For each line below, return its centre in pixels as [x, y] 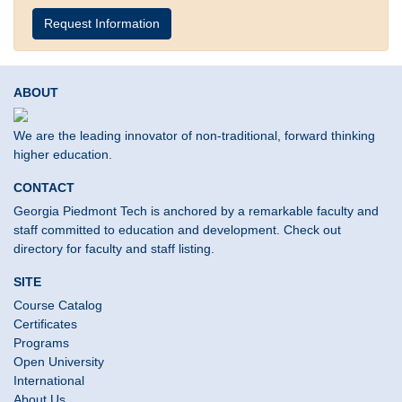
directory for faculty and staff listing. [114, 249]
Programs [41, 343]
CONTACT [44, 188]
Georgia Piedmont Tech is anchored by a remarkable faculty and [196, 211]
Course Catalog [58, 306]
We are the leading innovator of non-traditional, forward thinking [194, 136]
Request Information [102, 24]
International [49, 381]
